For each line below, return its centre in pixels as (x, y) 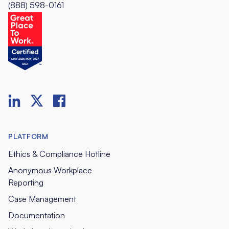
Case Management (42, 199)
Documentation (37, 215)
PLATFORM (28, 136)
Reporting (26, 182)
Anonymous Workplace (50, 170)
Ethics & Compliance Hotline (59, 154)
